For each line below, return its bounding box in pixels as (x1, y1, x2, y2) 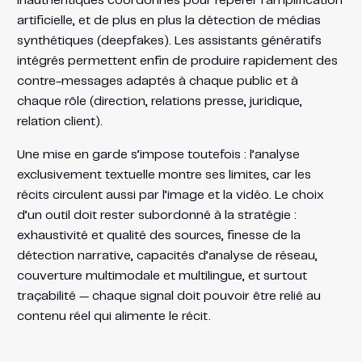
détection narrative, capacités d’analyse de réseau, (16, 249, 318, 262)
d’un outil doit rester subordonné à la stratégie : (16, 208, 297, 221)
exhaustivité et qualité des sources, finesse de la (16, 229, 301, 242)
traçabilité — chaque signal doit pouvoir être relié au (16, 289, 321, 302)
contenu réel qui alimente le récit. (16, 309, 211, 322)
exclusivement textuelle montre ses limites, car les (16, 168, 311, 181)
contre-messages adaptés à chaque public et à (16, 74, 298, 87)
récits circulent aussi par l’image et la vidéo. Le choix (16, 188, 324, 201)
